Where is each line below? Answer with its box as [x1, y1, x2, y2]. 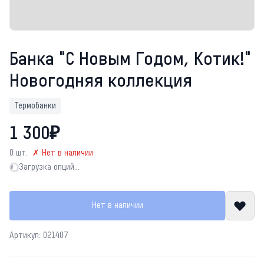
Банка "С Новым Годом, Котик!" [9, 51, 251, 69]
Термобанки [14, 102, 56, 110]
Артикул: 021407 [9, 232, 68, 240]
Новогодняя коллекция [9, 73, 192, 91]
